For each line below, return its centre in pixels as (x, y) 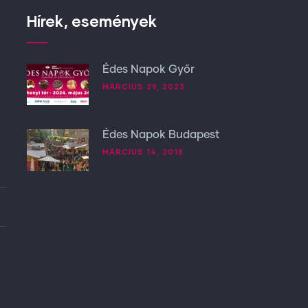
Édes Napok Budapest (161, 135)
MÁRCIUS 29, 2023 (143, 86)
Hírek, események (91, 21)
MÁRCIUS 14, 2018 (143, 152)
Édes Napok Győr (148, 69)
